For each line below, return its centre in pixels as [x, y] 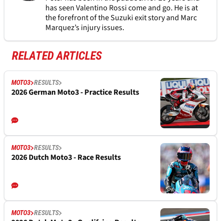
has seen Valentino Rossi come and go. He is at [121, 8]
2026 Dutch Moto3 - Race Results [66, 158]
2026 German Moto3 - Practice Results [75, 92]
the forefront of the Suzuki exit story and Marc [121, 18]
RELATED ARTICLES [57, 56]
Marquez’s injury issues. [85, 28]
